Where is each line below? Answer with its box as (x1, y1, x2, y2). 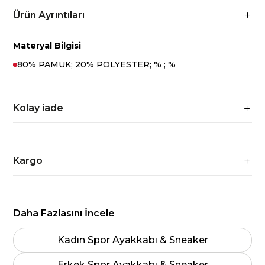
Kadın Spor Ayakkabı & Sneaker (57, 234, 208, 245)
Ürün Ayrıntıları (13, 9, 85, 21)
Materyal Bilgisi (13, 40, 82, 51)
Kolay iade (13, 102, 64, 114)
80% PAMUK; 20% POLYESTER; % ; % (17, 59, 176, 70)
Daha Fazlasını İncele (13, 208, 115, 219)
